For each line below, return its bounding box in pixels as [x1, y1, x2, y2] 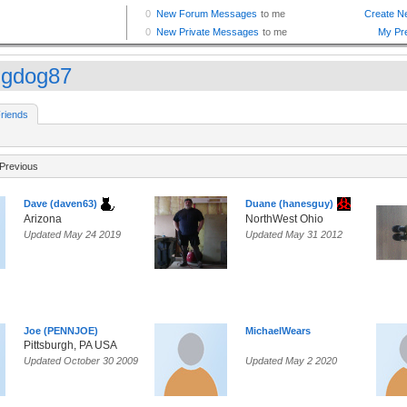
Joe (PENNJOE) [24, 325, 98, 337]
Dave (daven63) [24, 198, 97, 210]
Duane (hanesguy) [245, 198, 333, 210]
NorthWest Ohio [245, 213, 323, 226]
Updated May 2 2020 [245, 355, 337, 367]
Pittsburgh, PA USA [24, 339, 117, 352]
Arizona [24, 213, 62, 226]
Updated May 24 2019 [24, 229, 121, 241]
